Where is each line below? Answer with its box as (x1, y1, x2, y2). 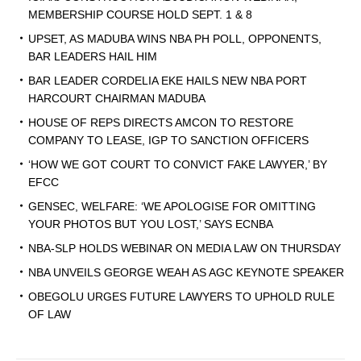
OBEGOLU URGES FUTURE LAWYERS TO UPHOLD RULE (28, 290, 334, 304)
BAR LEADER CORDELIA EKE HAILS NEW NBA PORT (28, 74, 307, 88)
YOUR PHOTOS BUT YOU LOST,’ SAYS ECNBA (28, 218, 273, 231)
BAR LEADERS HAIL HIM (28, 50, 157, 64)
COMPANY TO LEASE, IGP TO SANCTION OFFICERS (28, 134, 309, 147)
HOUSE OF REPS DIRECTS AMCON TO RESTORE (28, 116, 293, 130)
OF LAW (28, 308, 71, 322)
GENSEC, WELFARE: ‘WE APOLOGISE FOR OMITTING (28, 200, 316, 214)
